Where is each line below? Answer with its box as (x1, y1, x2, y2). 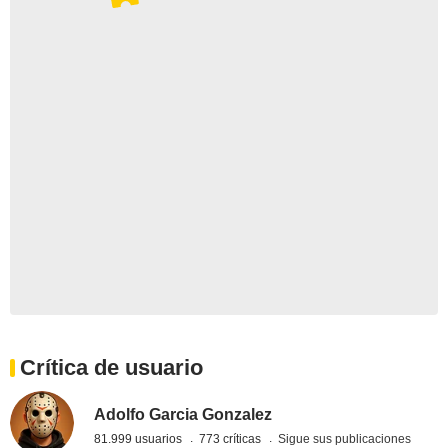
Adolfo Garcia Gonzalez (94, 405, 273, 423)
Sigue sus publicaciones (278, 431, 412, 446)
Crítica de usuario (20, 355, 203, 381)
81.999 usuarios (94, 431, 186, 446)
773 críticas (199, 431, 265, 446)
